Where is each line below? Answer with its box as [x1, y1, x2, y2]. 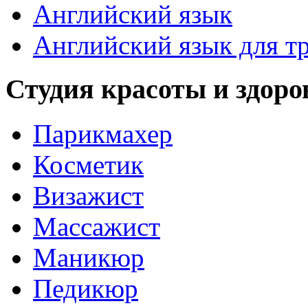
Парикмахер [33, 119, 173, 149]
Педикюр [33, 274, 138, 304]
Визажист [33, 181, 144, 211]
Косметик [33, 150, 144, 180]
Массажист [33, 212, 160, 242]
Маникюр [33, 243, 144, 273]
